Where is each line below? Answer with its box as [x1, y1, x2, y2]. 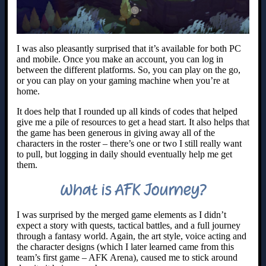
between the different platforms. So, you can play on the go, [17, 65, 240, 75]
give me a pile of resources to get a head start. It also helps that [17, 117, 249, 128]
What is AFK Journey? [60, 180, 206, 201]
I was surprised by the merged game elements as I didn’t [17, 210, 226, 220]
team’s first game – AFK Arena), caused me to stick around [17, 252, 237, 263]
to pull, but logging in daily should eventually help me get [17, 149, 232, 160]
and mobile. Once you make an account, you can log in [17, 54, 223, 65]
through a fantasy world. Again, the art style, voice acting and [17, 231, 246, 242]
